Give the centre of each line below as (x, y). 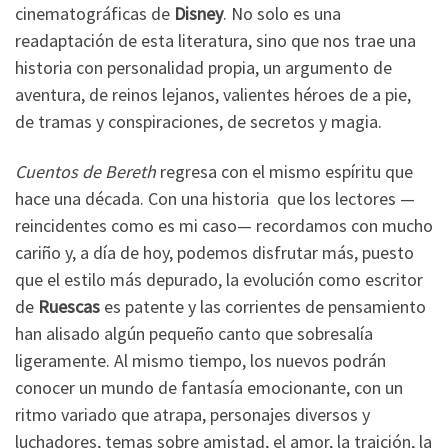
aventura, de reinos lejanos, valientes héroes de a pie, (213, 95)
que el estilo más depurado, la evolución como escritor (219, 279)
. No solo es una (282, 14)
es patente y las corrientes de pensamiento (263, 306)
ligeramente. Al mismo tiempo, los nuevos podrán (200, 360)
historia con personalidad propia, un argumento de (203, 68)
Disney (198, 14)
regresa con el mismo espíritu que (284, 171)
